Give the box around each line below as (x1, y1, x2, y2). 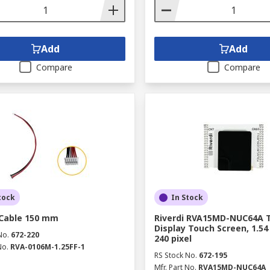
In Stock (171, 192, 203, 202)
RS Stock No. (154, 250, 197, 260)
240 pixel (154, 233, 192, 244)
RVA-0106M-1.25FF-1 (10, 242, 85, 252)
